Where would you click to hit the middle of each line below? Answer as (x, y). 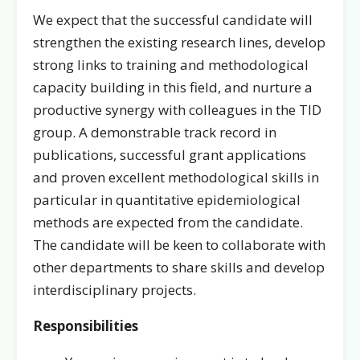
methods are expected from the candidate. (168, 222)
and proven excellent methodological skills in (176, 177)
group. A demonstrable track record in (155, 132)
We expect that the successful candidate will (173, 20)
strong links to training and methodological (171, 65)
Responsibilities (86, 326)
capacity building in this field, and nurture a (173, 87)
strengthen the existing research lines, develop (179, 42)
